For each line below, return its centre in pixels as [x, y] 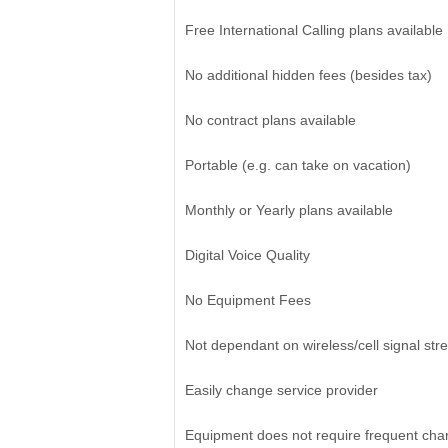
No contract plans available [270, 120]
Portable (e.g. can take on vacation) [297, 165]
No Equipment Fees [247, 300]
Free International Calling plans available [313, 30]
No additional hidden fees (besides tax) [308, 75]
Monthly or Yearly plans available [288, 210]
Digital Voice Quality [247, 255]
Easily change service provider [281, 390]
